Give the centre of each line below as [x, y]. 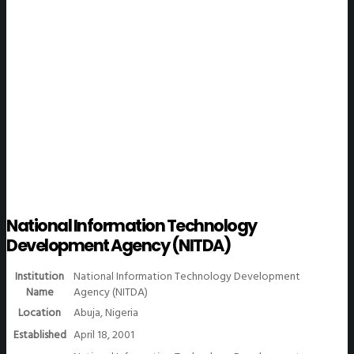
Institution [40, 277]
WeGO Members [51, 76]
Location [40, 313]
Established [40, 335]
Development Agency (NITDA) [118, 246]
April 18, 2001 [104, 335]
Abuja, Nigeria [106, 313]
